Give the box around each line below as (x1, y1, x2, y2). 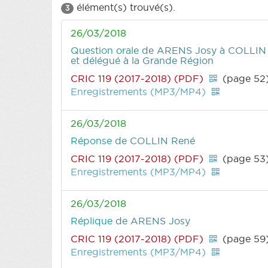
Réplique (71, 214, 115, 227)
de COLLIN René (115, 134, 195, 147)
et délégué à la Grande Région (71, 54, 214, 66)
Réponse (71, 134, 115, 147)
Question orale (71, 44, 142, 56)
